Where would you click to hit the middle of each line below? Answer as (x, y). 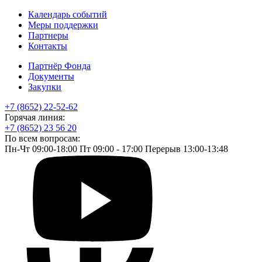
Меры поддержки (63, 25)
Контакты (48, 46)
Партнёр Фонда (59, 65)
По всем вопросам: (42, 138)
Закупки (45, 87)
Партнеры (48, 35)
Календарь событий (68, 14)
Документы (51, 76)
